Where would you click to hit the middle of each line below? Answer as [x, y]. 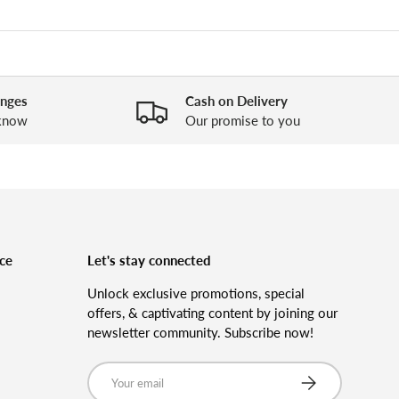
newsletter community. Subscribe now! [200, 332]
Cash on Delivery [236, 101]
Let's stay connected [149, 260]
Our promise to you [242, 121]
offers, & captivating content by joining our [212, 312]
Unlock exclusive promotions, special [195, 293]
